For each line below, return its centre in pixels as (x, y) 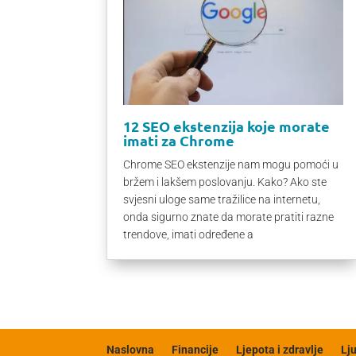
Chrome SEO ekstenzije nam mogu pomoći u (231, 164)
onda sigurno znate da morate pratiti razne (229, 217)
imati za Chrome (179, 140)
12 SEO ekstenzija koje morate (227, 126)
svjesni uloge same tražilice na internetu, (222, 199)
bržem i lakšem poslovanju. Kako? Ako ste (225, 182)
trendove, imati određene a (189, 234)
